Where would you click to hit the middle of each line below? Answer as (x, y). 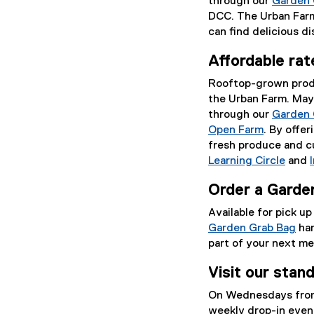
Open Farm (236, 130)
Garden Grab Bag (252, 228)
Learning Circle (247, 161)
